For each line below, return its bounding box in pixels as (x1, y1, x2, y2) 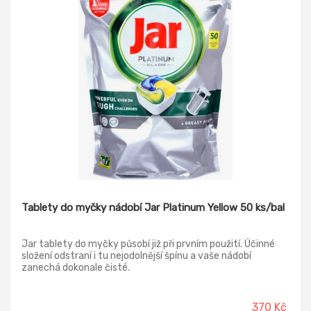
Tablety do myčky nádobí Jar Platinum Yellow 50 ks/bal (22, 201, 285, 215)
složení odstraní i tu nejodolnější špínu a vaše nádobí (22, 250, 251, 262)
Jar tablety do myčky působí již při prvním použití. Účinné (22, 238, 275, 251)
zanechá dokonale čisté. (22, 262, 130, 274)
